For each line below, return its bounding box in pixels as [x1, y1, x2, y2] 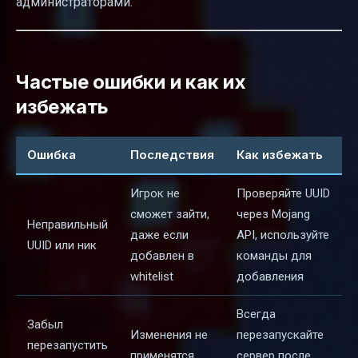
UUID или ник [27, 238, 97, 253]
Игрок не [130, 186, 180, 201]
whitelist [130, 269, 173, 284]
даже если [130, 228, 189, 243]
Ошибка [27, 147, 76, 163]
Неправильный [27, 217, 108, 233]
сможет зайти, [130, 207, 209, 222]
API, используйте [237, 228, 329, 243]
